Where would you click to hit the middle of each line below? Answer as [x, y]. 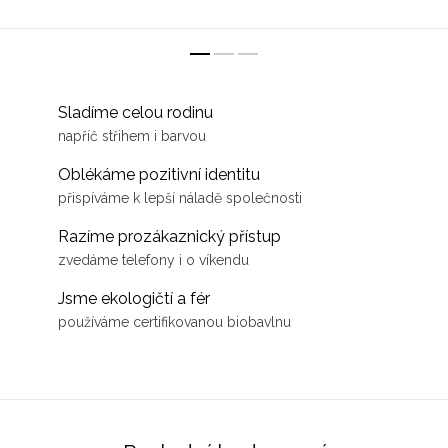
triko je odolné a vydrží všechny [336, 13]
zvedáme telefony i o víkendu [153, 260]
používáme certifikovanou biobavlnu [174, 322]
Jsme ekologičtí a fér [134, 299]
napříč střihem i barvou [132, 136]
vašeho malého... [112, 14]
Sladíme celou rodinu [135, 113]
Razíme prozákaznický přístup [169, 237]
